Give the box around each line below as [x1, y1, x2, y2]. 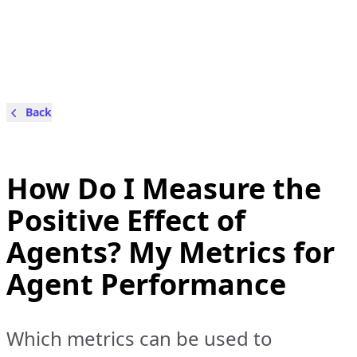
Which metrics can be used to [6, 325, 273, 351]
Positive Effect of [6, 201, 245, 240]
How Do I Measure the [6, 169, 321, 208]
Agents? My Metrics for [6, 233, 335, 272]
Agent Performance [6, 265, 286, 304]
